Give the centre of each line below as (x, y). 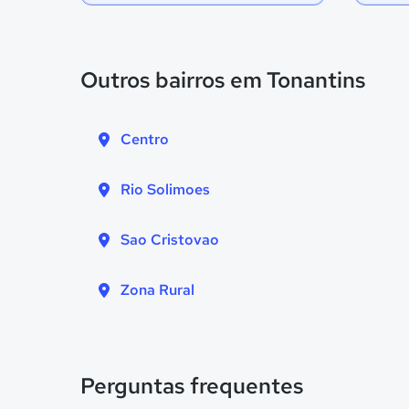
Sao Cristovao (170, 240)
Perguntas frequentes (192, 386)
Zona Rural (157, 290)
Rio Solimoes (165, 189)
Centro (145, 139)
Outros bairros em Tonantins (223, 80)
